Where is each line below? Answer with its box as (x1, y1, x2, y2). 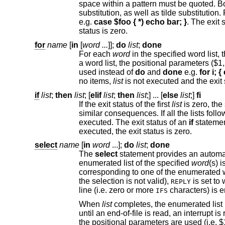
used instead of (78, 68, 135, 77)
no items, (78, 77, 113, 86)
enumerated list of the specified (123, 159, 191, 168)
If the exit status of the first (78, 99, 172, 108)
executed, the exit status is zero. (78, 127, 192, 136)
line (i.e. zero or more (78, 186, 156, 195)
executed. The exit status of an (78, 118, 189, 127)
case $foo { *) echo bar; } (93, 18, 187, 27)
